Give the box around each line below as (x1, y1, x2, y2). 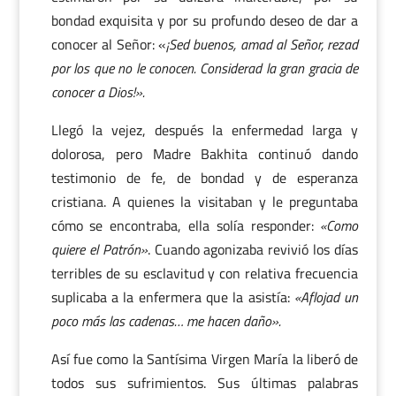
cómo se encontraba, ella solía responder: (50, 215, 321, 236)
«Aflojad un (294, 286, 359, 308)
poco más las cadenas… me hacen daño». (50, 310, 281, 331)
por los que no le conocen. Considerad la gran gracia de (50, 57, 359, 79)
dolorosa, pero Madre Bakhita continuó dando (50, 143, 359, 164)
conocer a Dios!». (50, 81, 145, 103)
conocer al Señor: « (50, 34, 167, 55)
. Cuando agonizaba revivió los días (147, 239, 359, 260)
